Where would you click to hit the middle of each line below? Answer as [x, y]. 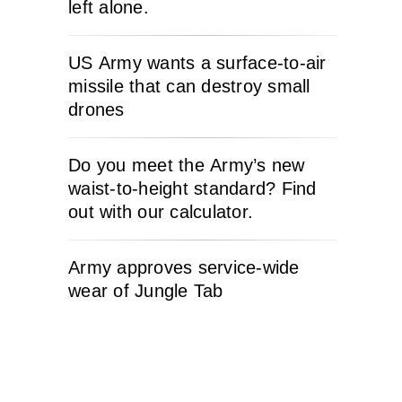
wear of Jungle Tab [146, 291]
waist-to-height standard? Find [192, 189]
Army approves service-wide [184, 268]
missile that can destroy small [189, 87]
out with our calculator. [161, 212]
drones [96, 110]
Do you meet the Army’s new [187, 166]
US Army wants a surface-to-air [197, 63]
